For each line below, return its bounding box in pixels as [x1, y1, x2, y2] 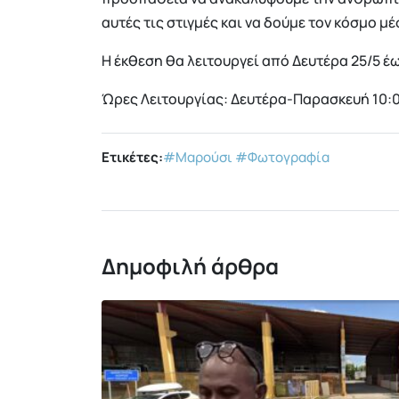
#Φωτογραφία [235, 147, 330, 167]
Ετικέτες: [102, 147, 163, 167]
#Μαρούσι [163, 147, 232, 167]
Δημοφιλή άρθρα [102, 250, 279, 281]
